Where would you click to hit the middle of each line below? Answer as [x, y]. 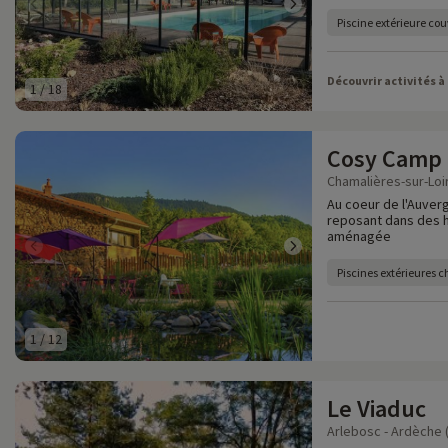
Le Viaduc [376, 408]
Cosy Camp [384, 158]
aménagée [359, 236]
